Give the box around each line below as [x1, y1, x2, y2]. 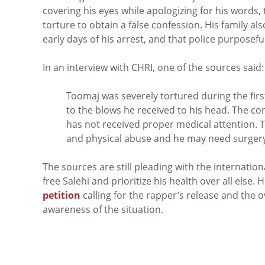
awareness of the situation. [43, 202, 163, 216]
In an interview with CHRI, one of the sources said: [43, 60, 264, 74]
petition [43, 188, 80, 202]
